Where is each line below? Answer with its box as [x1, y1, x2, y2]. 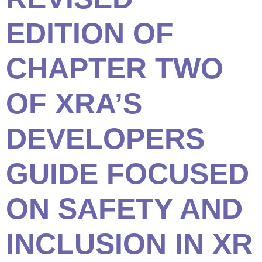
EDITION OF [6, 17, 174, 50]
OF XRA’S [6, 87, 142, 120]
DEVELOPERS [6, 122, 205, 156]
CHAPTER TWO [6, 52, 223, 85]
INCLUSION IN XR [6, 227, 253, 261]
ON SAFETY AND [6, 192, 243, 226]
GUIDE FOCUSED [6, 157, 249, 191]
